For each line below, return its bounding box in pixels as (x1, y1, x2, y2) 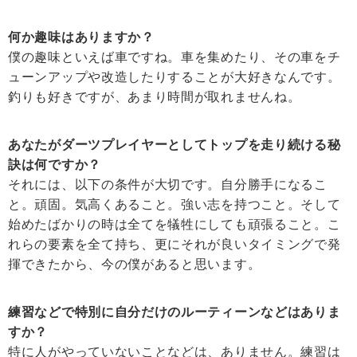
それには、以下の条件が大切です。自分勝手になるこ (8, 178, 328, 192)
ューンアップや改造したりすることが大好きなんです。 (8, 70, 341, 84)
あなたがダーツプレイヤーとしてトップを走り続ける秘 (8, 138, 341, 152)
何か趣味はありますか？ (8, 30, 155, 45)
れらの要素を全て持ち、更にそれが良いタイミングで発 (8, 237, 341, 252)
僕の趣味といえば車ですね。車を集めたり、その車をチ (8, 50, 341, 65)
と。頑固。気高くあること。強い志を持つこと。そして (8, 198, 341, 212)
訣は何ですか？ (8, 158, 101, 172)
